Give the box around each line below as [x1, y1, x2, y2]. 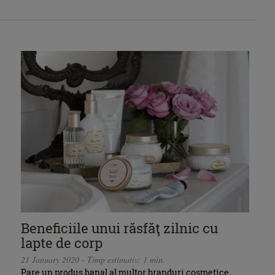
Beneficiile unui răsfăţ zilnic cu [21, 219, 219, 237]
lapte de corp [21, 233, 103, 252]
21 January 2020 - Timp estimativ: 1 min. [21, 254, 166, 266]
